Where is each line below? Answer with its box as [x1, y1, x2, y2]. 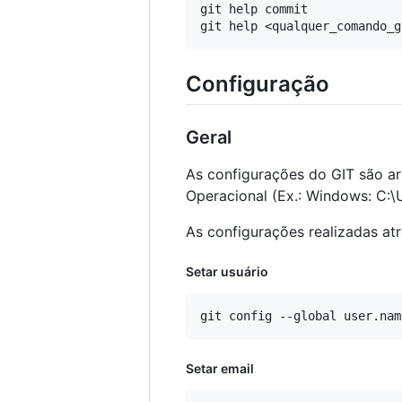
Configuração [186, 70, 329, 97]
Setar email [186, 361, 254, 377]
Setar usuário [186, 264, 268, 280]
